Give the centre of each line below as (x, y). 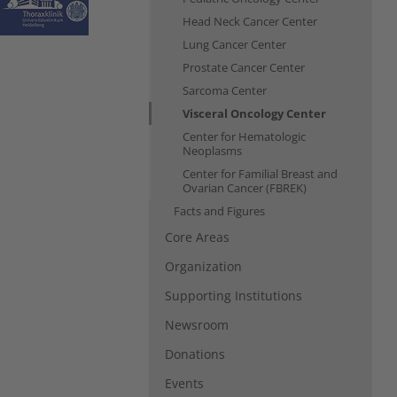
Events (184, 383)
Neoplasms (212, 150)
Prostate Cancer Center (244, 67)
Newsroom (197, 324)
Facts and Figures (219, 210)
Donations (195, 354)
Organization (203, 266)
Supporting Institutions (234, 295)
